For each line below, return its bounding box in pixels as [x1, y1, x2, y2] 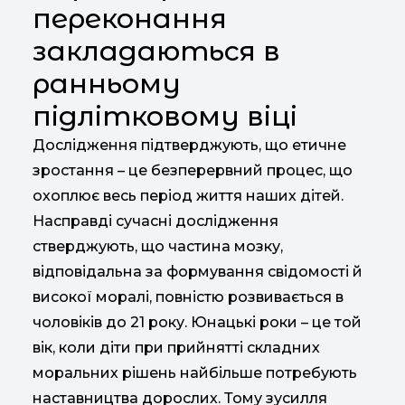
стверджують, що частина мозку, [33, 238, 283, 255]
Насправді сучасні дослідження [33, 212, 278, 230]
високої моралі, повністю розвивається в [33, 288, 344, 306]
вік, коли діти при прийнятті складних [33, 339, 320, 356]
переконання [33, 2, 227, 35]
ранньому [33, 67, 181, 100]
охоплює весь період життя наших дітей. [33, 187, 344, 204]
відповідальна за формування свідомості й [33, 263, 363, 280]
